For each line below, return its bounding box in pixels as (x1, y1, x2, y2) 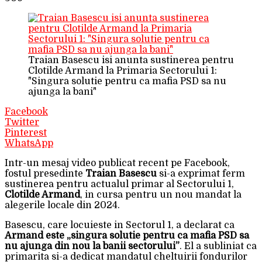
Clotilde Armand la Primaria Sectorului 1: (28, 65, 217, 76)
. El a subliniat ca (180, 240, 257, 251)
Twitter (5, 116, 39, 127)
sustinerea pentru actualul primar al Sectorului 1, (5, 178, 234, 189)
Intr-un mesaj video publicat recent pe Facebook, (5, 157, 230, 168)
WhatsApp (5, 137, 53, 149)
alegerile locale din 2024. (5, 199, 120, 211)
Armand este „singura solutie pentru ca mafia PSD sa (5, 230, 249, 241)
